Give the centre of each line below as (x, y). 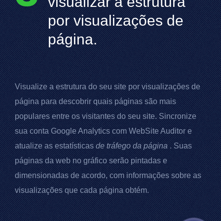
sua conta (33, 131)
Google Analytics (80, 131)
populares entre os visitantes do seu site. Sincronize (106, 116)
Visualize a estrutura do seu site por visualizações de (108, 87)
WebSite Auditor (157, 131)
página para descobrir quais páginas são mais (95, 101)
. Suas (180, 146)
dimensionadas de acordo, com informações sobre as (108, 175)
